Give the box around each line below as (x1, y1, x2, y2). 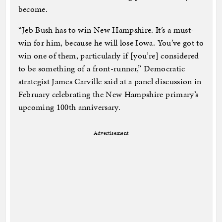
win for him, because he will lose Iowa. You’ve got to (18, 37, 204, 49)
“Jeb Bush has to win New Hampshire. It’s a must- (18, 24, 194, 36)
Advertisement (93, 129, 129, 137)
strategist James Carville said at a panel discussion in (18, 75, 202, 88)
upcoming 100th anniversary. (18, 101, 120, 113)
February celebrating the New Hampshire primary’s (18, 88, 199, 101)
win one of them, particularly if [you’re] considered (18, 50, 199, 62)
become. (18, 3, 48, 15)
